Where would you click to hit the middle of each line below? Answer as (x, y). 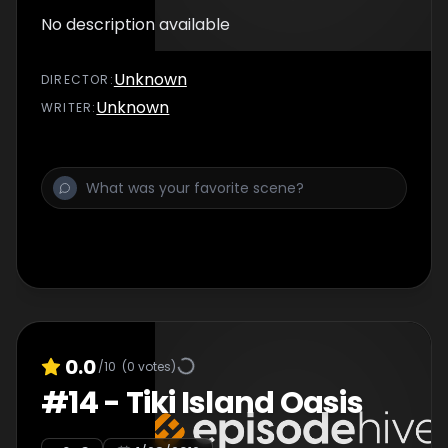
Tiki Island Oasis (244, 403)
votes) (155, 366)
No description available (135, 24)
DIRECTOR (75, 79)
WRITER (67, 107)
